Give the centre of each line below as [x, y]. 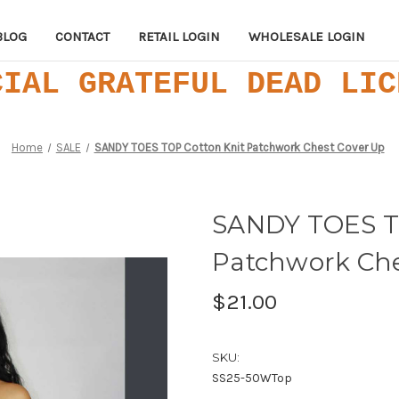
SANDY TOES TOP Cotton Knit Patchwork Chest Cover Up [239, 147]
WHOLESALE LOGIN [307, 36]
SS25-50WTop [252, 378]
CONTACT [82, 36]
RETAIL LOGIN [179, 36]
